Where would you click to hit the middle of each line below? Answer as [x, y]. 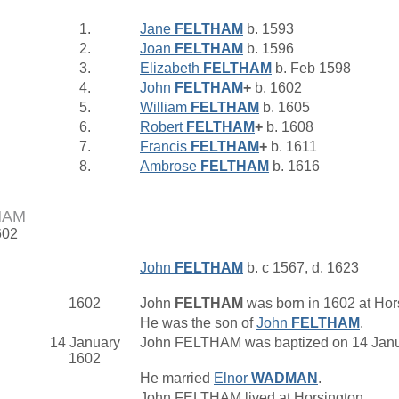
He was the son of [198, 323]
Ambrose [170, 167]
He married [177, 379]
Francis [165, 147]
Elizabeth [171, 69]
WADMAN [285, 379]
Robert [163, 127]
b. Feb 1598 [311, 69]
